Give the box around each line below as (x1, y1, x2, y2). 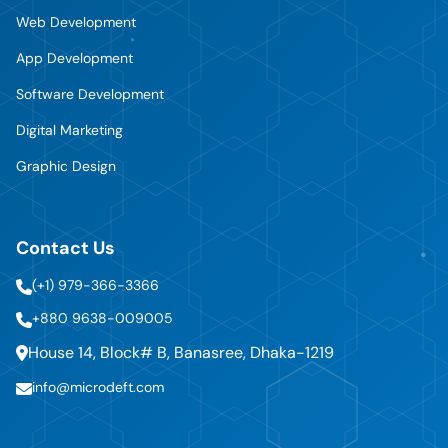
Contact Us (16, 236, 115, 261)
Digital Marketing (16, 121, 123, 140)
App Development (16, 49, 133, 68)
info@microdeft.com (32, 378, 164, 397)
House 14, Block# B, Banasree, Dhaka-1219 (28, 342, 334, 364)
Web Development (16, 13, 136, 32)
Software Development (16, 85, 164, 104)
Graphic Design (16, 157, 116, 176)
